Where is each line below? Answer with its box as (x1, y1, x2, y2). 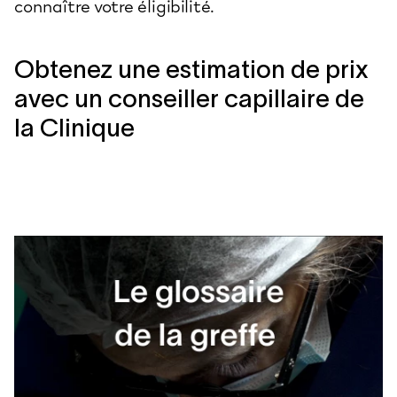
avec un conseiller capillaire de (14, 84, 364, 113)
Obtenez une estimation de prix (14, 55, 369, 84)
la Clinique (14, 113, 135, 143)
